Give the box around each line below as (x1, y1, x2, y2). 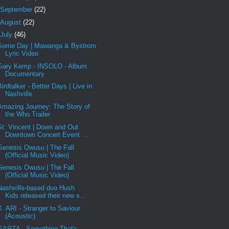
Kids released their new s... (5, 192, 86, 199)
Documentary (5, 70, 45, 78)
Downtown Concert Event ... (5, 130, 88, 139)
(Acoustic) (5, 212, 36, 220)
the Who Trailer (5, 110, 51, 118)
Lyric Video (5, 49, 39, 57)
